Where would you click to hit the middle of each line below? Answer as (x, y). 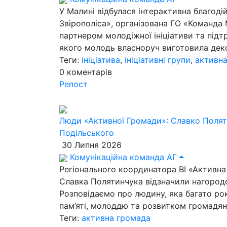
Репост (73, 84)
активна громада (116, 218)
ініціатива (101, 60)
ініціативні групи (158, 60)
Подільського (87, 133)
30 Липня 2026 (90, 145)
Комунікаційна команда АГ (122, 157)
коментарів (89, 72)
